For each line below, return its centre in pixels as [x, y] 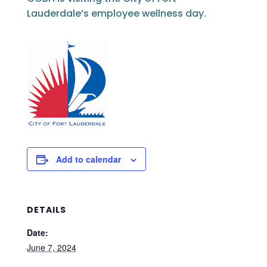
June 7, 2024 [51, 248]
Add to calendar [88, 159]
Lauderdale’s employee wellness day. [116, 13]
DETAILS [46, 210]
